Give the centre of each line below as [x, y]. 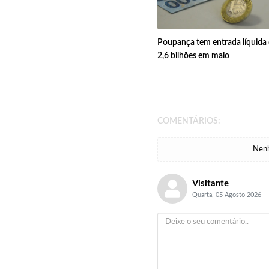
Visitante [210, 184]
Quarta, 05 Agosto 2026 [227, 195]
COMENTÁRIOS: [189, 122]
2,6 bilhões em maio [193, 56]
